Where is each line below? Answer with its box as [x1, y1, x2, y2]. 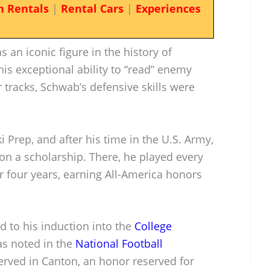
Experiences [135, 1, 201, 16]
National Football [75, 236, 163, 251]
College [134, 219, 172, 234]
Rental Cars [60, 1, 124, 16]
